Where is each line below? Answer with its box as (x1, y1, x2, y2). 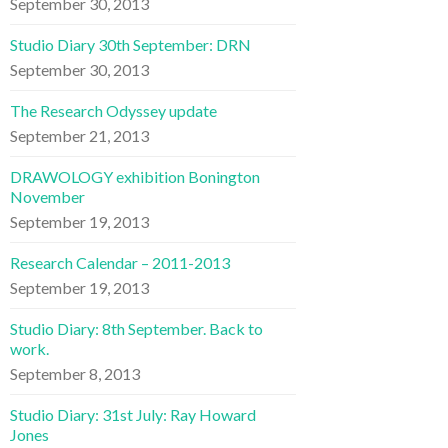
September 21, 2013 (10, 125, 149, 145)
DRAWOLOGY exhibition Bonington (10, 166, 260, 186)
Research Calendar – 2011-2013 (10, 252, 230, 272)
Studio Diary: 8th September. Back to (10, 318, 263, 338)
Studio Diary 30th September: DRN (10, 34, 251, 54)
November (10, 186, 85, 206)
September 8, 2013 (10, 363, 140, 383)
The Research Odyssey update (10, 100, 217, 120)
